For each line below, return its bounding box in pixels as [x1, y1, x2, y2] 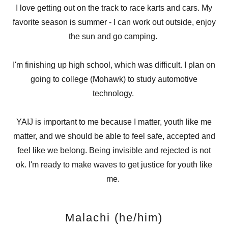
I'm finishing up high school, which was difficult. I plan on [13, 61, 215, 69]
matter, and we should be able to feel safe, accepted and [13, 132, 215, 140]
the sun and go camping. [69, 32, 159, 41]
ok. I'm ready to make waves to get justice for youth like [16, 160, 212, 169]
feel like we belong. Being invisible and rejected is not [17, 146, 211, 155]
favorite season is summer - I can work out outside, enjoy [12, 18, 216, 26]
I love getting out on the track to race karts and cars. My [16, 4, 212, 12]
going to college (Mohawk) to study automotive [31, 75, 197, 83]
